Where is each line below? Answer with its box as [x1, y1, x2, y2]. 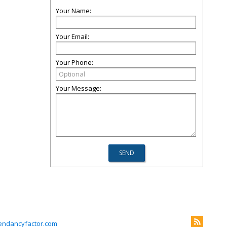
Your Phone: [56, 58, 93, 67]
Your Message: [56, 84, 101, 93]
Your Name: [56, 6, 91, 15]
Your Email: [56, 32, 89, 41]
